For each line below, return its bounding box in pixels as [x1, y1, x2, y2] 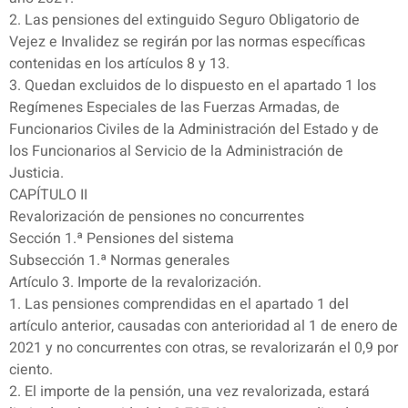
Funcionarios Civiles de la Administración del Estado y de [9, 118, 379, 141]
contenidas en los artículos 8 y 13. [9, 53, 229, 76]
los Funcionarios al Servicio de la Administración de [9, 140, 343, 163]
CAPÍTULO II [9, 184, 87, 207]
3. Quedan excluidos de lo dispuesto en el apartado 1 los [9, 75, 376, 97]
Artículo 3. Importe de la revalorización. [9, 271, 261, 294]
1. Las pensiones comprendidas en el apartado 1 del [9, 293, 349, 316]
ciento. [9, 359, 53, 382]
